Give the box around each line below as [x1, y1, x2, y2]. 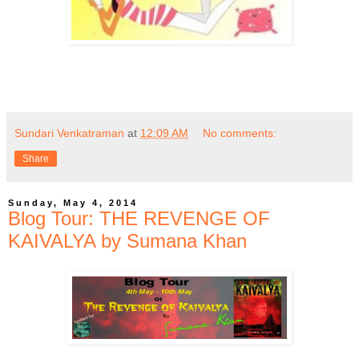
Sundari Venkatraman [14, 126, 124, 139]
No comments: [203, 126, 277, 139]
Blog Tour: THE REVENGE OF [8, 207, 270, 229]
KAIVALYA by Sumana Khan [8, 229, 247, 252]
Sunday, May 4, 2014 [8, 197, 138, 208]
